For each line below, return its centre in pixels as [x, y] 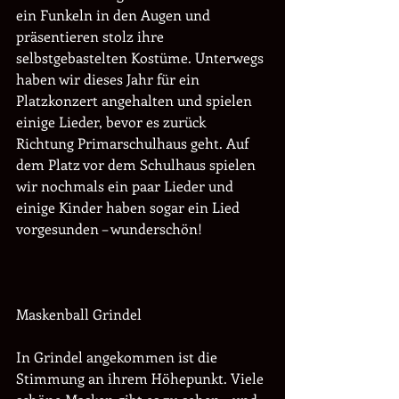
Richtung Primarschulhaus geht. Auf [134, 143]
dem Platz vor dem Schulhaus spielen [138, 164]
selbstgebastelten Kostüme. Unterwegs [142, 57]
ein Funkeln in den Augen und [115, 15]
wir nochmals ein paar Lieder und [126, 186]
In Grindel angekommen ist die [118, 357]
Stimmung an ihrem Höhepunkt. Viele [142, 378]
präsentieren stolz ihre [92, 36]
